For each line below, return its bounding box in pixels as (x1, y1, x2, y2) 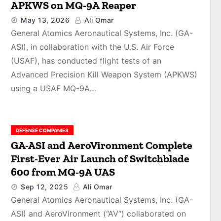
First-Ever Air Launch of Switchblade (11, 151, 190, 165)
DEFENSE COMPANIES (16, 127, 69, 133)
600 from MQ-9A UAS (11, 165, 115, 179)
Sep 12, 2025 (21, 182, 69, 191)
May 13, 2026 (21, 16, 70, 24)
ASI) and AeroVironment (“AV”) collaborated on (11, 208, 186, 219)
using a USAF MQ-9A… (11, 83, 97, 93)
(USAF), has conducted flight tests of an (11, 56, 162, 66)
